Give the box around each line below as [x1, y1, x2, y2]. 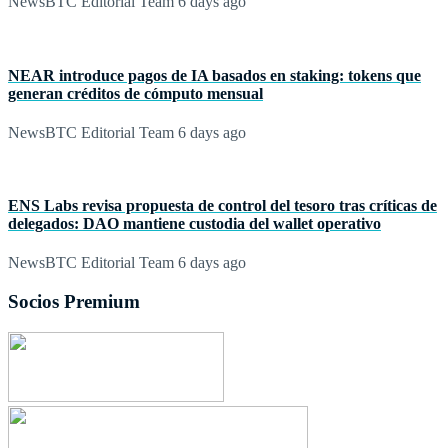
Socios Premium [8, 291, 140, 313]
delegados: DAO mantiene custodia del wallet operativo [8, 215, 381, 233]
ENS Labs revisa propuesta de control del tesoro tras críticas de [8, 197, 437, 215]
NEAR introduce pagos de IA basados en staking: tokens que [8, 66, 421, 84]
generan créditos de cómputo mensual [8, 84, 263, 102]
